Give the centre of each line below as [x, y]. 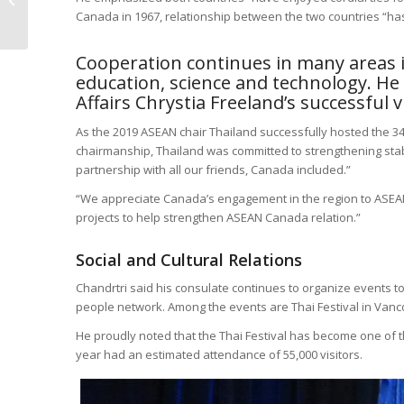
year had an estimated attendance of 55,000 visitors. [219, 355]
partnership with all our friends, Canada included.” [213, 170]
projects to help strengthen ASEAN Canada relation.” [218, 218]
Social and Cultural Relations [188, 260]
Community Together [88, 18]
